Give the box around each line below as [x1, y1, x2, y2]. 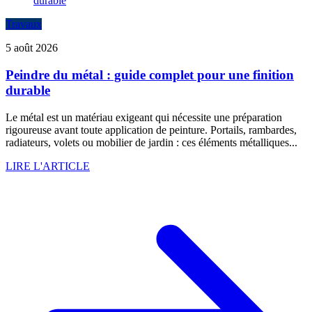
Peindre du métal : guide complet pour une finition [6, 67, 294, 82]
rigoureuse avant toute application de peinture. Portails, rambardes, [6, 123, 297, 136]
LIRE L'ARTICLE [6, 159, 90, 172]
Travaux [6, 18, 42, 31]
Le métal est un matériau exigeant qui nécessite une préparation [6, 111, 282, 123]
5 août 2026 [6, 42, 58, 54]
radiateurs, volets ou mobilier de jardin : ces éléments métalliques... [6, 136, 297, 148]
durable [6, 82, 50, 97]
